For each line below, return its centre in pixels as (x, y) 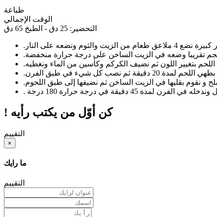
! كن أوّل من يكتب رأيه (62, 113)
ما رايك (15, 163)
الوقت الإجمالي (28, 19)
